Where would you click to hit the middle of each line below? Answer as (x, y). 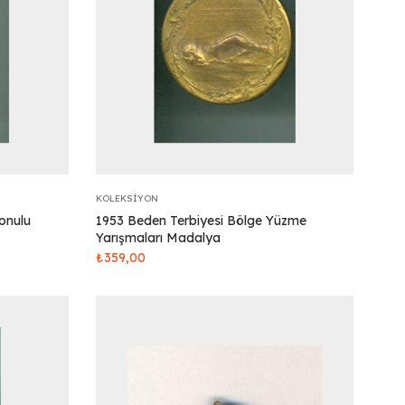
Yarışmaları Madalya (158, 238)
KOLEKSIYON (127, 198)
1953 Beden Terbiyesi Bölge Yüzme (201, 221)
